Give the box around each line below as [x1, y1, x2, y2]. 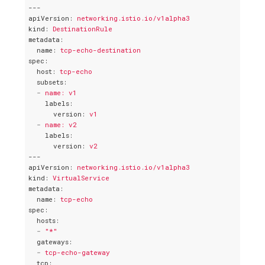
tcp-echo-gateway [45, 248, 110, 257]
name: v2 [45, 120, 77, 130]
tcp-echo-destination [60, 46, 141, 55]
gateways [37, 237, 69, 247]
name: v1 [45, 88, 77, 98]
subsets [37, 77, 63, 87]
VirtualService [53, 173, 109, 183]
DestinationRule [53, 24, 112, 34]
